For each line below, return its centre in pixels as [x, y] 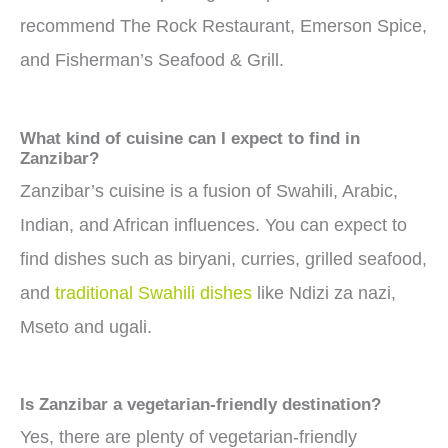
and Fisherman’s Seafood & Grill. [152, 60]
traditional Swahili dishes [153, 292]
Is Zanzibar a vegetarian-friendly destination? [200, 405]
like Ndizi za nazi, [324, 292]
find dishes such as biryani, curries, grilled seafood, [223, 258]
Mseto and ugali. [86, 326]
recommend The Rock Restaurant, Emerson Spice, [223, 26]
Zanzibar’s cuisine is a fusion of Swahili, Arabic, [209, 190]
